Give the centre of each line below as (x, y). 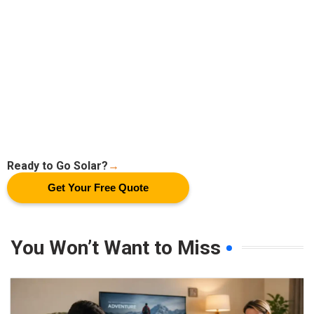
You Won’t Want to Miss (116, 247)
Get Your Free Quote (98, 187)
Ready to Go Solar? (57, 165)
